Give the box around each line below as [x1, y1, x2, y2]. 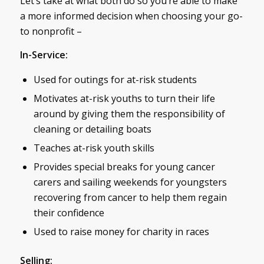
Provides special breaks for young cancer [33, 160, 215, 174]
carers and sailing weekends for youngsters [33, 176, 227, 189]
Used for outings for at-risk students [33, 73, 197, 87]
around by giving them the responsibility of [33, 107, 225, 121]
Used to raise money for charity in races [33, 225, 209, 239]
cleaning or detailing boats [33, 123, 151, 136]
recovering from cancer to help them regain [33, 191, 227, 204]
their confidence [33, 206, 104, 220]
